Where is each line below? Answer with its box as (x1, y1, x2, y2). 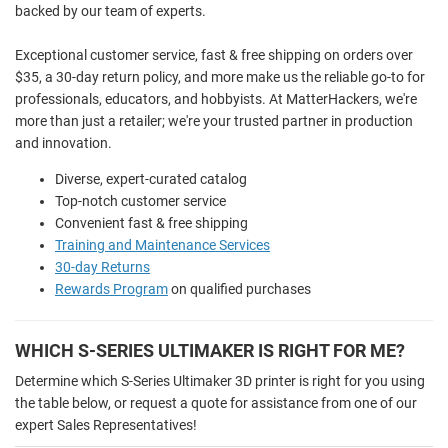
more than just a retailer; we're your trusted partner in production (15, 113, 413, 130)
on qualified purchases (168, 281, 311, 298)
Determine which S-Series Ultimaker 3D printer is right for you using (15, 373, 425, 390)
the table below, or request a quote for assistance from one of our (15, 395, 417, 412)
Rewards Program (55, 281, 168, 298)
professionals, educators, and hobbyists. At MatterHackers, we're (15, 91, 417, 108)
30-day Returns (55, 259, 150, 276)
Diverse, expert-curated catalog (55, 171, 247, 188)
